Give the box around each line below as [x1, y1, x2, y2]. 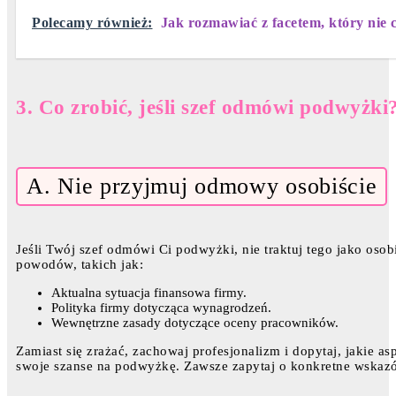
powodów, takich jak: [16, 257, 143, 272]
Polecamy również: [32, 14, 153, 30]
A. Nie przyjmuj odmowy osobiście [27, 173, 377, 200]
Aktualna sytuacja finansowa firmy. [51, 286, 247, 301]
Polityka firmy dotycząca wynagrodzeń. [51, 301, 271, 316]
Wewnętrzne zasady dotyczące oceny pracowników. [51, 316, 339, 331]
